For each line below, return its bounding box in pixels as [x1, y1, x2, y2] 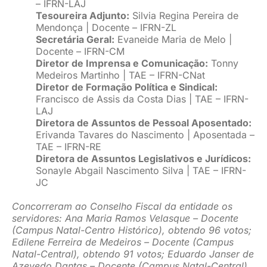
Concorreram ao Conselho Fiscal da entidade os [11, 200, 232, 213]
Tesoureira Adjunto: [35, 10, 129, 22]
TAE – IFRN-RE [35, 141, 101, 153]
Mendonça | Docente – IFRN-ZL [35, 21, 176, 34]
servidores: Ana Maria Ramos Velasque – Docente [11, 212, 238, 225]
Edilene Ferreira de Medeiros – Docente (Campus [11, 236, 234, 249]
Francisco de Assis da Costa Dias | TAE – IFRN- [35, 93, 249, 105]
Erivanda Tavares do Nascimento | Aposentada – [35, 129, 254, 141]
